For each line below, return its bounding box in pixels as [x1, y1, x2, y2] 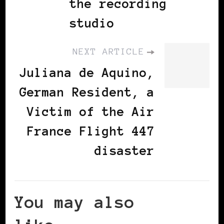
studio [69, 16, 114, 30]
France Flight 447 [27, 124, 154, 138]
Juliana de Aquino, [19, 65, 154, 79]
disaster [94, 143, 154, 157]
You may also [14, 192, 134, 211]
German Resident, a [19, 85, 154, 99]
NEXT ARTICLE [72, 46, 144, 56]
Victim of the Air [27, 104, 154, 118]
